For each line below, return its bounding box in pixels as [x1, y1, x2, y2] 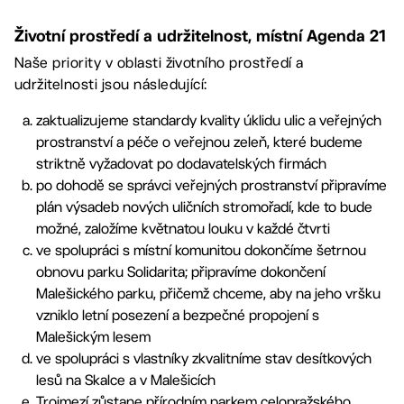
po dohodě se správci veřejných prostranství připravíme [36, 177, 387, 194]
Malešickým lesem [36, 328, 151, 345]
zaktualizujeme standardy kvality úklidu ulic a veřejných [36, 112, 381, 129]
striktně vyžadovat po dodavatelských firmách [36, 155, 326, 172]
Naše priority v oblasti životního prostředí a [14, 54, 304, 71]
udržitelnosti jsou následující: [14, 76, 207, 93]
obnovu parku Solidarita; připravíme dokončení [36, 263, 326, 280]
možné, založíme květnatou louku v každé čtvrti [36, 220, 330, 237]
